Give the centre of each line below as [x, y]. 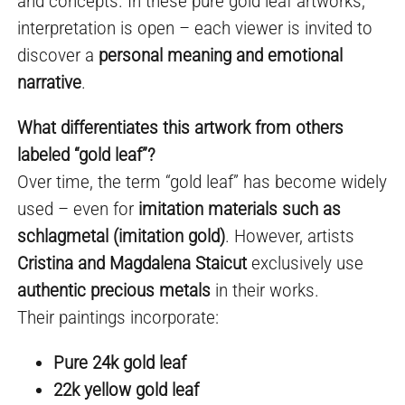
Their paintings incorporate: [118, 317]
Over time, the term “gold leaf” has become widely [202, 181]
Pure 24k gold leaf [120, 362]
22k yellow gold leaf [127, 389]
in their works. [265, 290]
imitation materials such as [240, 208]
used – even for [78, 208]
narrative [50, 82]
